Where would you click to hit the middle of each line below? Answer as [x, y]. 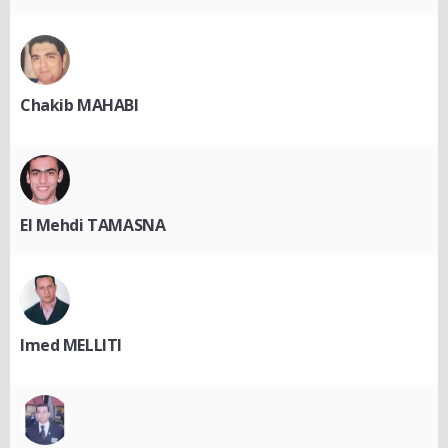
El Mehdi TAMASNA [93, 224]
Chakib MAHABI [79, 104]
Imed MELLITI [71, 344]
